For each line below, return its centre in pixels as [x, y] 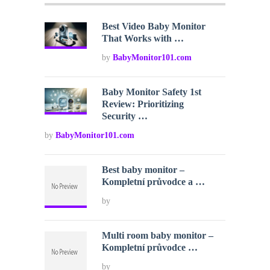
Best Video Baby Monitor [154, 27]
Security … [125, 116]
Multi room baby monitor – [158, 236]
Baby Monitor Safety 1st [152, 92]
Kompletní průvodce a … [154, 182]
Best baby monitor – [143, 170]
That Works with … [143, 39]
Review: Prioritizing [143, 104]
